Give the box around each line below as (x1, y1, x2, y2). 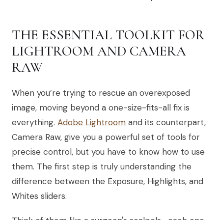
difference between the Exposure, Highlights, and (12, 175, 203, 187)
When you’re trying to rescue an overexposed (12, 87, 190, 98)
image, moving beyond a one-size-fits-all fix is (12, 102, 190, 113)
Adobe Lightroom (57, 116, 126, 128)
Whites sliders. (12, 190, 67, 201)
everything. (12, 116, 57, 128)
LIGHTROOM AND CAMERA (12, 42, 186, 59)
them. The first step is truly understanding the (12, 161, 192, 172)
